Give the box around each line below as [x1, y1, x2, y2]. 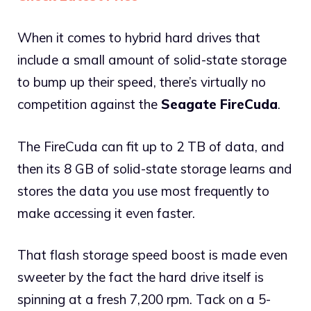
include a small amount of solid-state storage [17, 51, 287, 69]
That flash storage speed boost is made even [17, 246, 287, 264]
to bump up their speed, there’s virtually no [17, 74, 266, 91]
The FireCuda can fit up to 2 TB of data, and [17, 137, 285, 155]
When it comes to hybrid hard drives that [17, 29, 260, 47]
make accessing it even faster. [17, 204, 195, 221]
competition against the [17, 96, 161, 113]
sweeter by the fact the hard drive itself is [17, 269, 264, 286]
